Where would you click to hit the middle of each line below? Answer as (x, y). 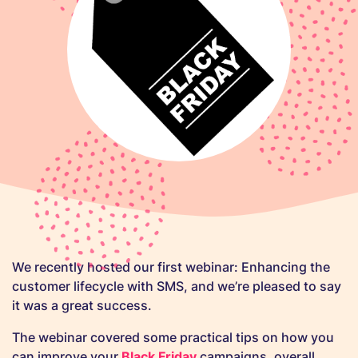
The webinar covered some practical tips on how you (173, 337)
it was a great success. (82, 305)
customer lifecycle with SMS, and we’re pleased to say (177, 286)
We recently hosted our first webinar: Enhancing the (171, 267)
